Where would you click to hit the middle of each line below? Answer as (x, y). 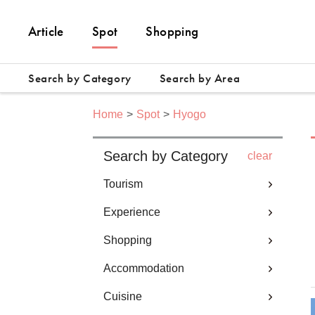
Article (46, 31)
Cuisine (123, 296)
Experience (132, 212)
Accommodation (144, 268)
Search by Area (200, 78)
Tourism (123, 184)
